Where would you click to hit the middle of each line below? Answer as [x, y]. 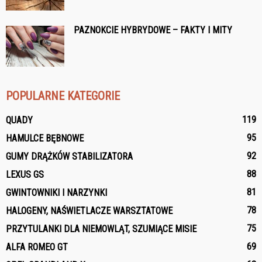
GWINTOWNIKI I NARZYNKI [56, 193]
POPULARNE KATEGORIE [63, 96]
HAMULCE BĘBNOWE [45, 138]
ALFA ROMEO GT [37, 247]
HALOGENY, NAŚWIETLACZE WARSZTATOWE [89, 211]
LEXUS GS [25, 175]
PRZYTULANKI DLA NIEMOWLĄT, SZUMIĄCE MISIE [101, 229]
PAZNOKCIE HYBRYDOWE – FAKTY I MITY [153, 30]
